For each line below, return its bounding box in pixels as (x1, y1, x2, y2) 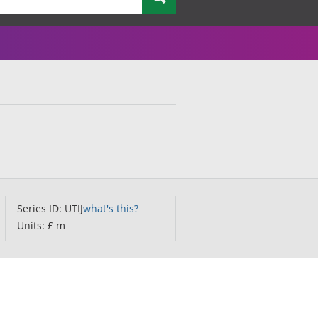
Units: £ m (17, 219, 65, 232)
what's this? (83, 202, 138, 215)
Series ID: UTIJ (17, 202, 83, 215)
